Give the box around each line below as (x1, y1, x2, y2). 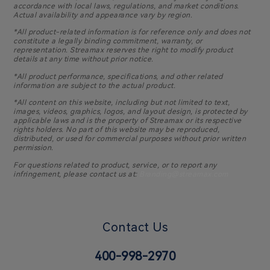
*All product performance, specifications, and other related (13, 72, 223, 81)
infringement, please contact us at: (13, 169, 140, 178)
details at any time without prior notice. (13, 55, 154, 64)
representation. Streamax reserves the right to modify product (13, 46, 233, 55)
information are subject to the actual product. (13, 81, 176, 90)
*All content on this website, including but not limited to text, (13, 98, 230, 107)
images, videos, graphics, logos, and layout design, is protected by (13, 107, 248, 116)
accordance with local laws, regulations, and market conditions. (13, 1, 239, 10)
